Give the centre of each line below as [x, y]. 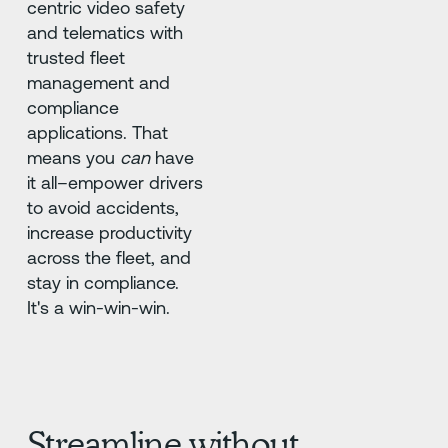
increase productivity [109, 233]
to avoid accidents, [102, 208]
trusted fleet [75, 58]
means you [73, 158]
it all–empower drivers [114, 183]
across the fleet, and [108, 258]
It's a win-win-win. [98, 308]
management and [98, 83]
